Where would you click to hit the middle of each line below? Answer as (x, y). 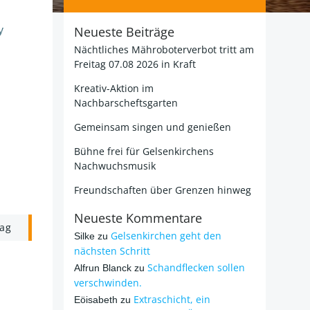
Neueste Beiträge (124, 32)
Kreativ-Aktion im (114, 88)
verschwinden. (108, 283)
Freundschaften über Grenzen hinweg (163, 190)
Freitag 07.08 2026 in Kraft (135, 64)
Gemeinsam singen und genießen (153, 127)
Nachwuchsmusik (115, 166)
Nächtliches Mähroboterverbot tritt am (164, 49)
